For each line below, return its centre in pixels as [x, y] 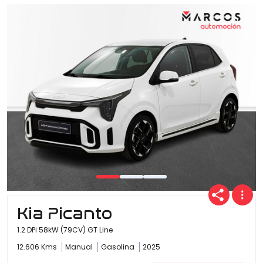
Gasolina [119, 247]
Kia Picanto [65, 214]
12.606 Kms [38, 247]
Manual [80, 247]
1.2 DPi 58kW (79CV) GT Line [65, 230]
